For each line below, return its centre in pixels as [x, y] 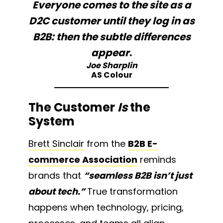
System [52, 121]
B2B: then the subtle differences [111, 37]
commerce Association [83, 159]
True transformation [132, 191]
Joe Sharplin [111, 66]
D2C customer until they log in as [111, 21]
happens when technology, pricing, [106, 207]
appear [110, 53]
